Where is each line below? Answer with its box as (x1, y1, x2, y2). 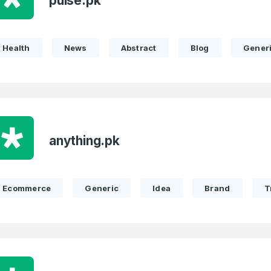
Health (2, 43, 30, 53)
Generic (85, 183, 119, 193)
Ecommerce (2, 183, 51, 193)
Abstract (120, 43, 157, 53)
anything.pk (49, 133, 120, 148)
